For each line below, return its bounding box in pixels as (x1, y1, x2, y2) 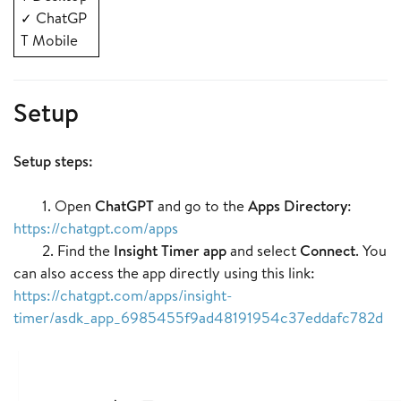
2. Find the (13, 240, 114, 261)
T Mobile (20, 30, 78, 51)
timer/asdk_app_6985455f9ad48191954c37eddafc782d (13, 307, 383, 328)
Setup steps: (13, 150, 93, 172)
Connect (300, 240, 355, 261)
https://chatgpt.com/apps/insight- (13, 285, 233, 306)
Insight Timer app (114, 240, 226, 261)
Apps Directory (248, 195, 347, 217)
